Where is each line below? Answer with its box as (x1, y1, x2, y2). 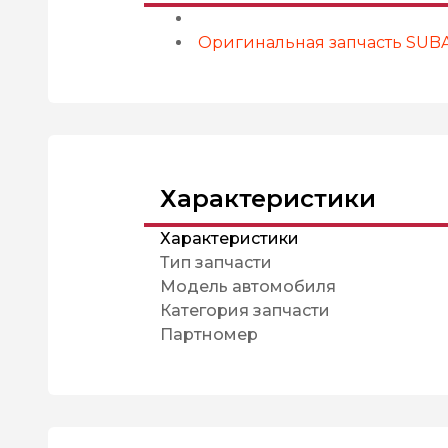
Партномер (160, 325, 258, 344)
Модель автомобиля (160, 277, 336, 296)
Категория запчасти (160, 301, 330, 320)
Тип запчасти (160, 253, 272, 272)
